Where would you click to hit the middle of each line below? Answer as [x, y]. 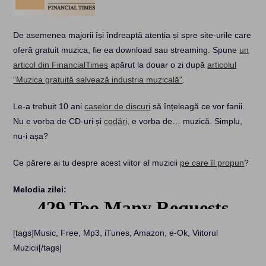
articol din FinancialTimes [61, 65]
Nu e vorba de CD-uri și [59, 121]
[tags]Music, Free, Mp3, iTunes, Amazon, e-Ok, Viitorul [116, 233]
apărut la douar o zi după [158, 65]
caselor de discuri [118, 106]
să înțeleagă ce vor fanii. [198, 106]
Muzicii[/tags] [38, 248]
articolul [222, 65]
